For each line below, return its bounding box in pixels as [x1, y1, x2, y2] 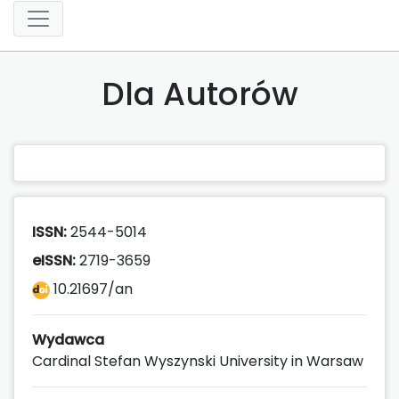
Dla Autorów [101, 70, 298, 117]
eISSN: [32, 249, 76, 271]
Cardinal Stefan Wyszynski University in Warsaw [32, 350, 363, 371]
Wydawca [32, 329, 104, 350]
